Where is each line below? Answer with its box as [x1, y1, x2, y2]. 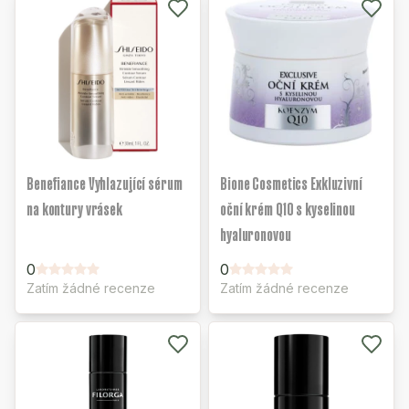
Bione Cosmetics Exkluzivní [220, 174, 362, 193]
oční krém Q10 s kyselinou [220, 200, 355, 218]
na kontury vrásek [26, 200, 122, 218]
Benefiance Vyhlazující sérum [26, 174, 183, 193]
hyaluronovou [220, 225, 291, 244]
